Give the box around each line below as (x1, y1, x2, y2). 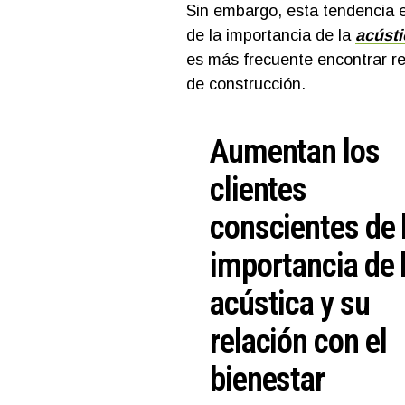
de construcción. (185, 74, 306, 93)
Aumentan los (210, 131, 380, 171)
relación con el (210, 321, 387, 361)
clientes (210, 169, 307, 209)
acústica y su (210, 283, 370, 323)
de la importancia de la (185, 25, 355, 44)
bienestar (210, 359, 325, 399)
